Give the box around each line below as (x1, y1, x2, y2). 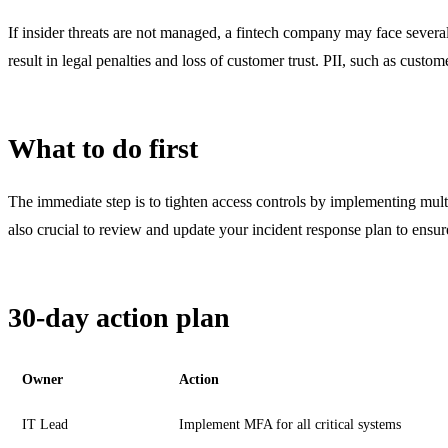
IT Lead (22, 416, 68, 432)
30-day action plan (8, 301, 230, 333)
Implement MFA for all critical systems (179, 416, 401, 432)
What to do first (8, 132, 198, 164)
